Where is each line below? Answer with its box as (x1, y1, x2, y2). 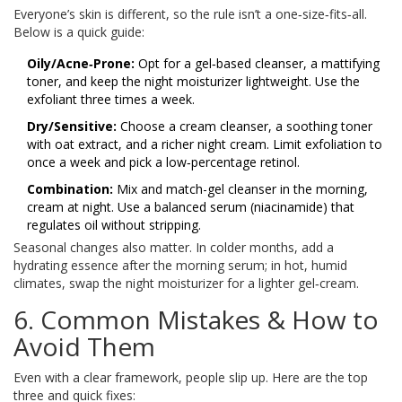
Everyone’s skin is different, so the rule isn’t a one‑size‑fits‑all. (13, 5, 367, 23)
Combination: (27, 180, 113, 198)
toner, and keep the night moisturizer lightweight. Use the (27, 73, 360, 91)
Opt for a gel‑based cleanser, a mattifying (135, 55, 380, 73)
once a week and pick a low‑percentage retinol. (27, 153, 300, 171)
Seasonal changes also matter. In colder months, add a (13, 239, 334, 257)
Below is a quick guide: (13, 23, 144, 41)
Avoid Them (13, 329, 155, 364)
